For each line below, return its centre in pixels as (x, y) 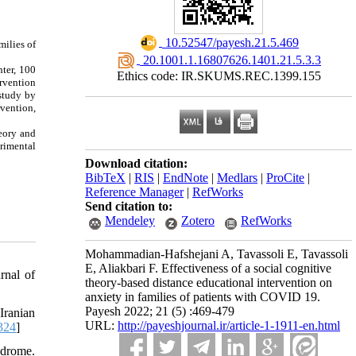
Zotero (198, 221)
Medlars (237, 178)
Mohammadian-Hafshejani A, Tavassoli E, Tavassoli (217, 254)
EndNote (186, 178)
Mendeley (130, 221)
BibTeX (105, 178)
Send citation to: (129, 206)
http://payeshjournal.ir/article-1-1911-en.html (229, 325)
